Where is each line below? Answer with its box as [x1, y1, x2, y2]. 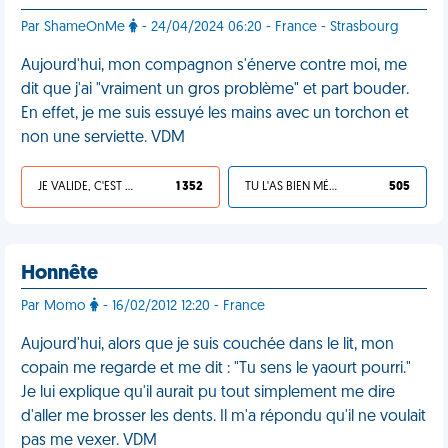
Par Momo [21, 299, 90, 314]
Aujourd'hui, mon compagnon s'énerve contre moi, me [21, 58, 407, 74]
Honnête [21, 264, 98, 284]
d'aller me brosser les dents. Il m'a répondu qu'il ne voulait [21, 409, 426, 425]
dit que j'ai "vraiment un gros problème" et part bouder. [21, 82, 409, 98]
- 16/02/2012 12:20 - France [99, 299, 265, 314]
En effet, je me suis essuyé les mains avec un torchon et [21, 106, 409, 122]
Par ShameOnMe [21, 20, 129, 35]
